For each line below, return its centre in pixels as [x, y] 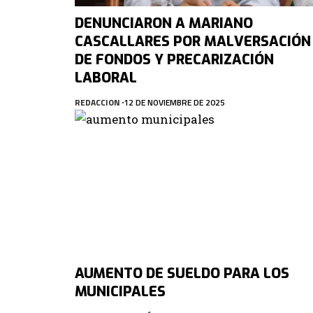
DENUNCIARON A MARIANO [164, 23]
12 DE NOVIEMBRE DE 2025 [174, 102]
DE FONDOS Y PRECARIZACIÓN [174, 59]
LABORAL [106, 78]
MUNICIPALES [120, 291]
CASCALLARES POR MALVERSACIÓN [193, 41]
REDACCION [97, 102]
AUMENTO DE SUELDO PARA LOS [182, 273]
